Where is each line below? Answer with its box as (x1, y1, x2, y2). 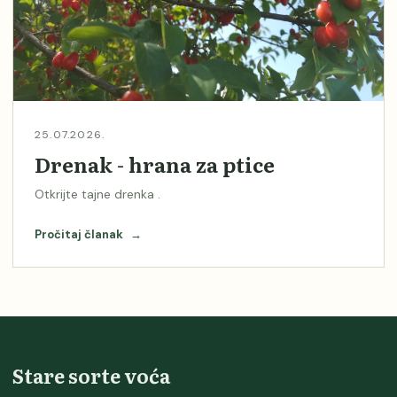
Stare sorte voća (12, 360, 170, 390)
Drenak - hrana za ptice (35, 148, 275, 179)
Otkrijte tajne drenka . (35, 185, 160, 202)
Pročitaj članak (35, 226, 126, 242)
